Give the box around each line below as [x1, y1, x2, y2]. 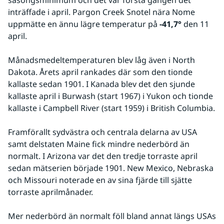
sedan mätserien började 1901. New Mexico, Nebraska [8, 162, 213, 174]
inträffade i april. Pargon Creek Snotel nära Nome [8, 6, 195, 18]
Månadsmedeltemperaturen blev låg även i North [8, 54, 195, 66]
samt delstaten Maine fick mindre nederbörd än [8, 138, 189, 150]
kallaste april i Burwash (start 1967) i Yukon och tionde [8, 90, 213, 102]
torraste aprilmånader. [8, 186, 95, 198]
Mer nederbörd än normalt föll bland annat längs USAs [8, 210, 216, 222]
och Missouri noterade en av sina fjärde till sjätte [8, 174, 192, 186]
